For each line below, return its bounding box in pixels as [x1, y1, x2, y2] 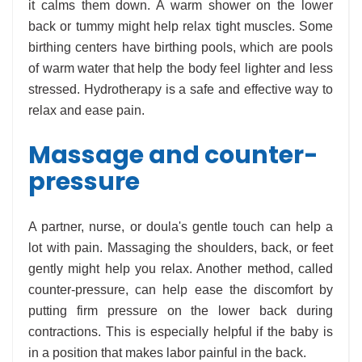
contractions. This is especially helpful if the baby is [28, 325, 333, 339]
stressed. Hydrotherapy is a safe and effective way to [28, 82, 333, 97]
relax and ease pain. [28, 103, 145, 118]
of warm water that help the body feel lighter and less [28, 61, 333, 76]
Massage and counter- [28, 138, 318, 173]
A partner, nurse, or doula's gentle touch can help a [28, 220, 333, 234]
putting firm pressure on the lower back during [28, 304, 333, 318]
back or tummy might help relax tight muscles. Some [28, 19, 333, 34]
